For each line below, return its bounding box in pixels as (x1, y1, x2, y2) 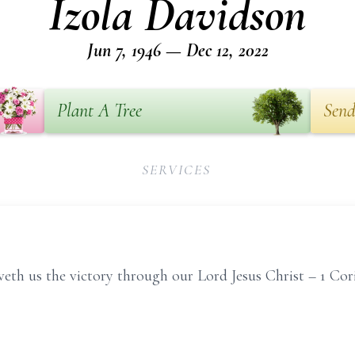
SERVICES (142, 161, 211, 178)
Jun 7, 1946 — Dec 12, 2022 (86, 39, 269, 62)
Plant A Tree (57, 99, 142, 122)
